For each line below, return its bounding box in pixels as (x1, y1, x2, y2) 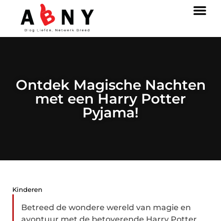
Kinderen (12, 185, 42, 193)
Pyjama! (82, 104, 139, 121)
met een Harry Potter (35, 90, 186, 107)
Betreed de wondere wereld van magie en (21, 203, 191, 212)
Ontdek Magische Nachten (15, 76, 206, 93)
